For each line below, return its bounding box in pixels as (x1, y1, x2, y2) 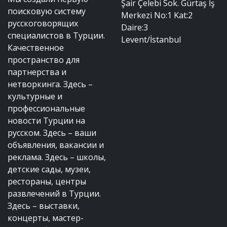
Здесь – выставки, (8, 200, 80, 211)
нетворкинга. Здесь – (8, 78, 93, 90)
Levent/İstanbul (121, 33, 181, 45)
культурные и (8, 90, 62, 102)
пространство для (8, 54, 80, 65)
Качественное (8, 42, 64, 53)
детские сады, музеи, (8, 163, 91, 175)
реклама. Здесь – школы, (8, 151, 106, 163)
